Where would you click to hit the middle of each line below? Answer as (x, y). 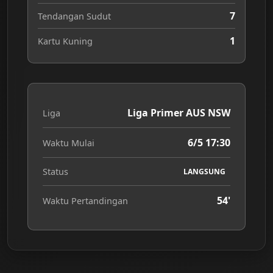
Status (55, 172)
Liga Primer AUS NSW (179, 113)
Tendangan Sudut (74, 16)
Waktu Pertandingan (85, 200)
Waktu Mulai (69, 143)
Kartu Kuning (65, 41)
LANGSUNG (205, 171)
